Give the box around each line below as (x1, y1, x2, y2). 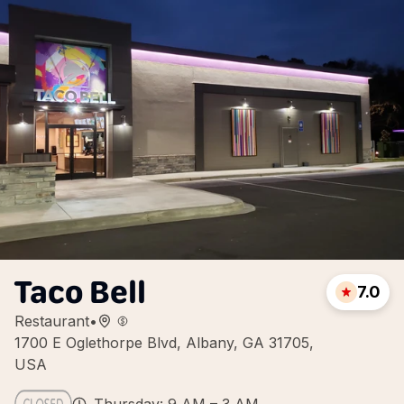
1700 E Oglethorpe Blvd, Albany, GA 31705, (14, 334, 314, 352)
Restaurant (14, 312, 89, 330)
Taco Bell (14, 272, 146, 311)
